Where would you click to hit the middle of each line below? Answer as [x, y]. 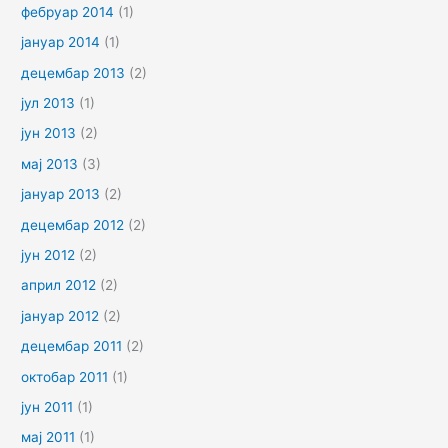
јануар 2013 [61, 194]
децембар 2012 [73, 224]
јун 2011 [47, 406]
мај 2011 [48, 437]
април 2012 [59, 285]
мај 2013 [50, 163]
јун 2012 [48, 254]
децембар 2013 [73, 72]
